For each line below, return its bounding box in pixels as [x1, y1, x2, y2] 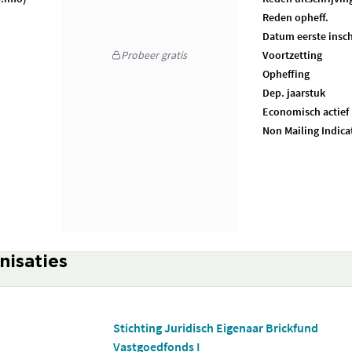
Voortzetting [262, 48, 322, 62]
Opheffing [262, 67, 310, 81]
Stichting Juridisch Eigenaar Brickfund [113, 320, 319, 335]
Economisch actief [262, 104, 349, 119]
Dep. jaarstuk [262, 86, 325, 100]
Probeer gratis [120, 48, 187, 62]
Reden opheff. [262, 10, 328, 24]
